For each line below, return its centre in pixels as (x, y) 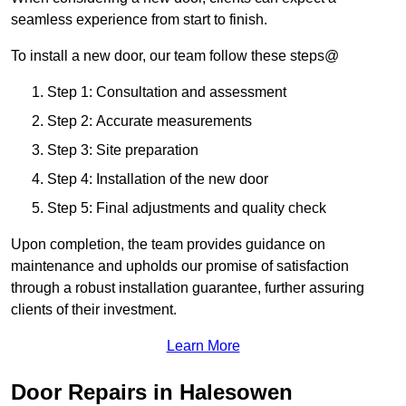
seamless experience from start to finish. (139, 20)
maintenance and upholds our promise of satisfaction (180, 266)
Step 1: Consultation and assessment (167, 92)
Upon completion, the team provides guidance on (168, 245)
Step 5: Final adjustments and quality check (187, 208)
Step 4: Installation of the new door (158, 179)
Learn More (203, 346)
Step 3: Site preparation (123, 150)
